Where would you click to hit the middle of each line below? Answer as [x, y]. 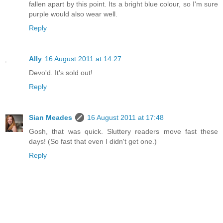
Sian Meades [51, 118]
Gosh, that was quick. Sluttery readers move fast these [123, 132]
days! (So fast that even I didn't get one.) [93, 142]
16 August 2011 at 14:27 [83, 59]
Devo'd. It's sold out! [61, 73]
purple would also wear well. [73, 14]
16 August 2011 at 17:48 [125, 118]
